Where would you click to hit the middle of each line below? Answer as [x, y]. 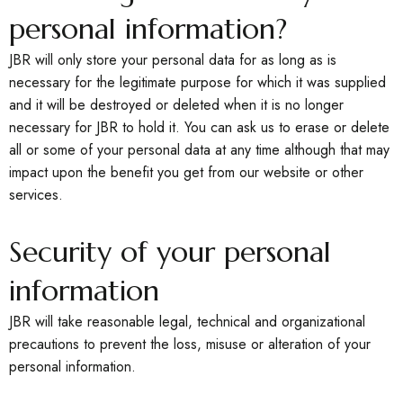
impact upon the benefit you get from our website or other [186, 172]
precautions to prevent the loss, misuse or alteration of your [190, 344]
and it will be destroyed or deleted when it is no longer [176, 105]
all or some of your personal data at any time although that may [199, 150]
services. [36, 195]
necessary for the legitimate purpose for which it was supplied [197, 82]
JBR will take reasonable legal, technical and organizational [187, 322]
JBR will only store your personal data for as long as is [173, 60]
